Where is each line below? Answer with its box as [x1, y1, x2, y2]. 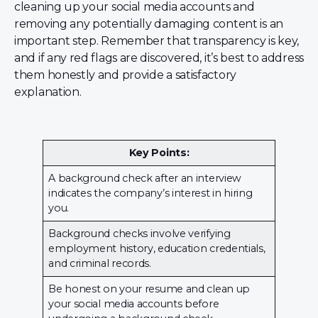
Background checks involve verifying [48, 226, 231, 240]
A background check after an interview [48, 171, 242, 185]
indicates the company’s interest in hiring [48, 186, 253, 199]
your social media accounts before [48, 297, 219, 310]
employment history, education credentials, [48, 241, 265, 255]
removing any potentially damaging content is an [14, 16, 283, 31]
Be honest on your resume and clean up [48, 282, 251, 295]
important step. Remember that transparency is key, [14, 33, 300, 48]
